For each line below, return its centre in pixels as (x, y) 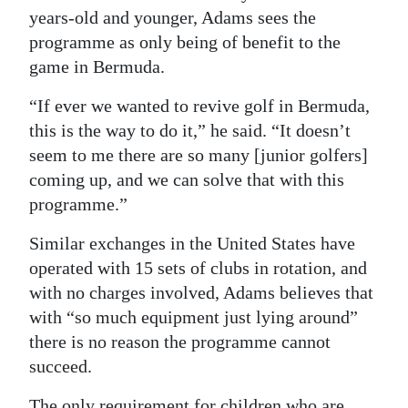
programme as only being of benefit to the (185, 42)
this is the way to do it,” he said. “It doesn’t (190, 131)
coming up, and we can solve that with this (187, 180)
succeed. (61, 367)
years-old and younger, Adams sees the (173, 18)
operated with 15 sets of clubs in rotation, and (198, 268)
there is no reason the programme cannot (180, 342)
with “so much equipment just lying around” (194, 317)
